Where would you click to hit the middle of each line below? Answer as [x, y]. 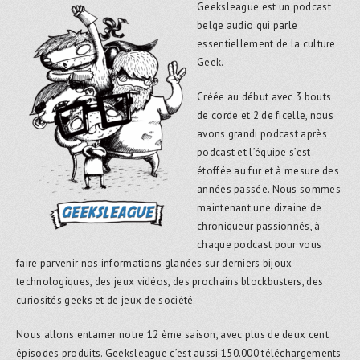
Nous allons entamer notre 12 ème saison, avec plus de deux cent [172, 334]
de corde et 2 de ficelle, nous [266, 115]
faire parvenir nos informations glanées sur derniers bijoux [154, 263]
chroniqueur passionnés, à [259, 226]
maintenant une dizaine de [260, 207]
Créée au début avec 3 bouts [264, 96]
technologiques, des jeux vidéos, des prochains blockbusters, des [170, 281]
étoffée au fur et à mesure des [268, 170]
